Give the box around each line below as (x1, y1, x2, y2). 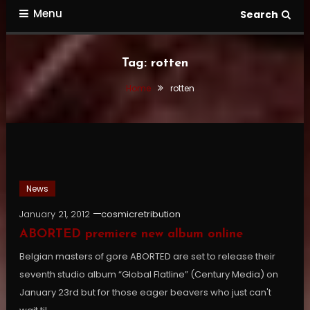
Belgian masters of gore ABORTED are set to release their (19, 250, 275, 264)
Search (240, 8, 279, 22)
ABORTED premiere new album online (19, 228, 243, 241)
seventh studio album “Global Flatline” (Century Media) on (19, 268, 278, 282)
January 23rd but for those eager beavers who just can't (19, 286, 271, 300)
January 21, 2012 (19, 208, 90, 221)
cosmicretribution (100, 208, 181, 221)
